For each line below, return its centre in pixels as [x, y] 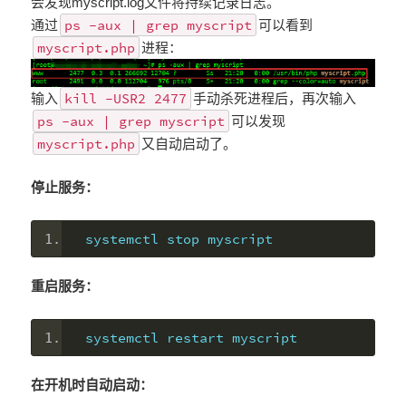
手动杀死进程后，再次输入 [275, 98]
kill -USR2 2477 [126, 98]
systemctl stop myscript [179, 238]
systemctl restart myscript [192, 337]
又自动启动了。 [189, 143]
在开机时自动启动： [92, 384]
